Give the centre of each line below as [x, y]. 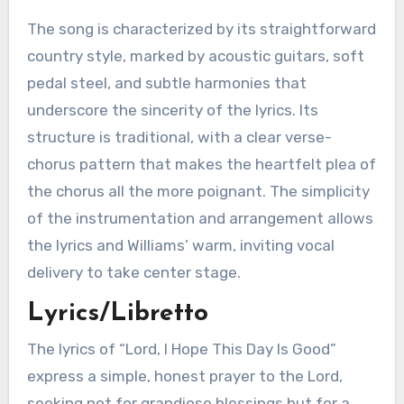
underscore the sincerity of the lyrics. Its [172, 110]
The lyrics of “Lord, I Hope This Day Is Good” [181, 349]
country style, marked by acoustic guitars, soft [195, 55]
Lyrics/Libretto [117, 313]
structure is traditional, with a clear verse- [179, 137]
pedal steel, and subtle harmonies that [166, 83]
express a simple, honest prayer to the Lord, [184, 376]
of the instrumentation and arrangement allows [200, 218]
